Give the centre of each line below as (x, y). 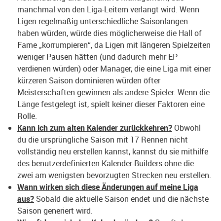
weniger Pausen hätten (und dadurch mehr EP (97, 57)
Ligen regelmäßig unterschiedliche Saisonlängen (103, 21)
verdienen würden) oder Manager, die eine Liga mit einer (114, 69)
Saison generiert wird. (55, 211)
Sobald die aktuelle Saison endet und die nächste (121, 199)
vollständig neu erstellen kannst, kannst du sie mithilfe (113, 151)
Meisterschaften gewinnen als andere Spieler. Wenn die (113, 92)
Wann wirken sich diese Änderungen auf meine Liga (108, 187)
